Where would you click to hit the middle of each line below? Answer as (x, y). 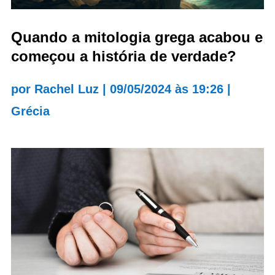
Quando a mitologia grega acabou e (137, 37)
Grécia (30, 111)
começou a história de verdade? (123, 56)
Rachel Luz (66, 89)
